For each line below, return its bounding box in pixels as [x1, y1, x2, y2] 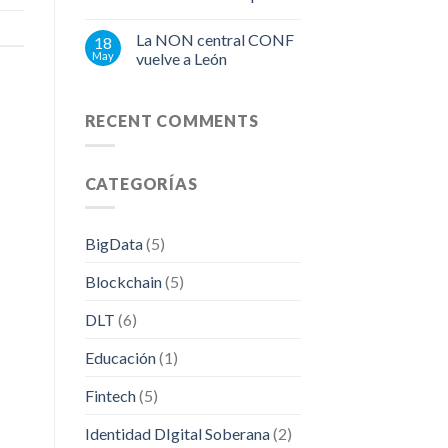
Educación [84, 348, 156, 368]
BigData [84, 234, 143, 254]
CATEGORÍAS [84, 173, 198, 193]
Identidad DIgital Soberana [84, 424, 270, 444]
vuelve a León [135, 49, 227, 69]
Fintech [84, 386, 136, 406]
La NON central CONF [135, 30, 294, 50]
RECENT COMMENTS [84, 111, 259, 131]
